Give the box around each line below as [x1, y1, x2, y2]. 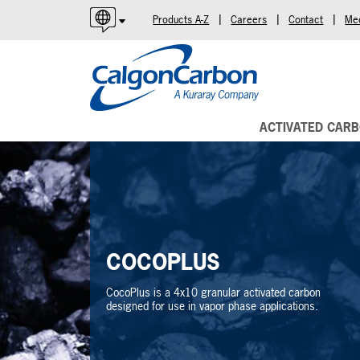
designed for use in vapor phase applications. [106, 297, 318, 313]
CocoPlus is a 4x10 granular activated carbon [106, 284, 321, 300]
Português [109, 114, 166, 133]
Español [109, 79, 152, 97]
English [109, 43, 148, 62]
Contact [288, 12, 324, 27]
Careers [231, 12, 268, 27]
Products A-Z [153, 12, 210, 27]
